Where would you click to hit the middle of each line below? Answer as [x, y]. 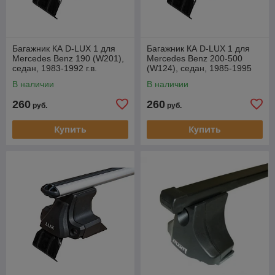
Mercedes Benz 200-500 [195, 58]
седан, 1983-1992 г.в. [55, 68]
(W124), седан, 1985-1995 [199, 68]
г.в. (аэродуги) [175, 78]
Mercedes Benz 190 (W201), [68, 58]
